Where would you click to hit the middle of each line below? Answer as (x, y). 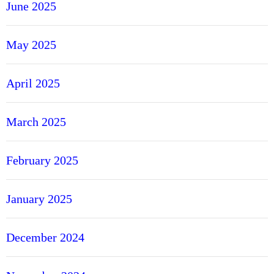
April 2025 (33, 83)
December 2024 (45, 238)
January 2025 (39, 199)
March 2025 (36, 122)
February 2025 (42, 161)
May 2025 (31, 45)
